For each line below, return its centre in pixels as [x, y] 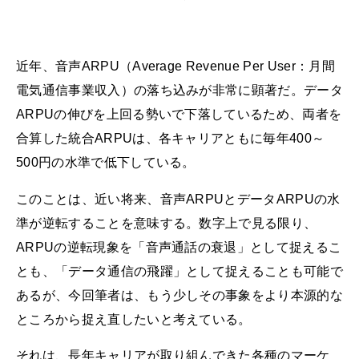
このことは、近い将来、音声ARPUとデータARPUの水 [178, 199]
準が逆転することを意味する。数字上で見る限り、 [167, 223]
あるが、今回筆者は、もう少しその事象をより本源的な [179, 295]
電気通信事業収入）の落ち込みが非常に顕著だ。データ [180, 91]
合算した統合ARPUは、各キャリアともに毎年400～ [171, 139]
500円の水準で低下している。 [106, 163]
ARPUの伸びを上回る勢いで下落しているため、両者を [179, 115]
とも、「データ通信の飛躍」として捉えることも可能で [179, 271]
